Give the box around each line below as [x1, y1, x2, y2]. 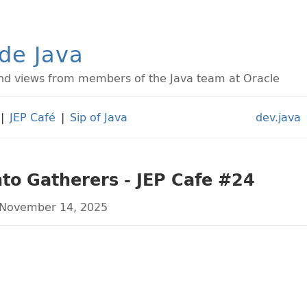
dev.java [256, 108, 301, 127]
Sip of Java [70, 108, 127, 127]
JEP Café [10, 108, 56, 127]
